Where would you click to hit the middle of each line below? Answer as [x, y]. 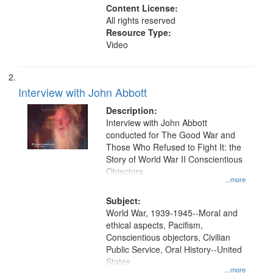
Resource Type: [139, 32]
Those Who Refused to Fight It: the [174, 147]
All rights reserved [141, 20]
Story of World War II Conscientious [175, 159]
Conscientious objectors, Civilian [168, 237]
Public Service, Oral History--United [174, 249]
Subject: [124, 200]
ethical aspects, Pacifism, [155, 225]
